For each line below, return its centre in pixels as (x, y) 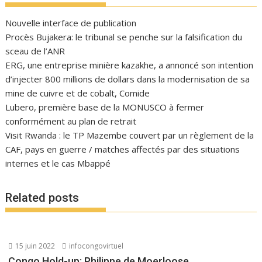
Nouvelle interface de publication (71, 23)
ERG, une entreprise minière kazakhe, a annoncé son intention (130, 65)
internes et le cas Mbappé (58, 163)
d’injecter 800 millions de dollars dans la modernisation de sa (128, 79)
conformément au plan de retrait (71, 121)
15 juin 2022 (35, 246)
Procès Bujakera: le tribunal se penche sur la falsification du (124, 37)
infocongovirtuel (96, 246)
